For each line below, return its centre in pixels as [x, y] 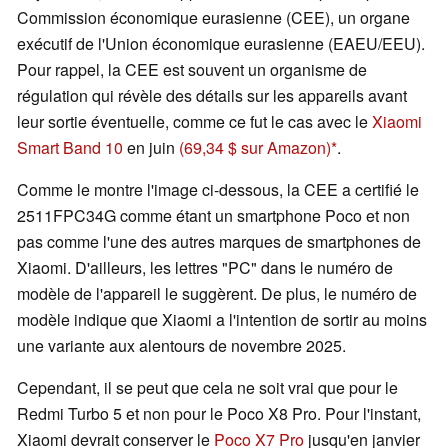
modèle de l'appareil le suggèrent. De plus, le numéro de [217, 294]
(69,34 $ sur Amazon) [255, 148]
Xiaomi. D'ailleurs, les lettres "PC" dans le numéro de [205, 268]
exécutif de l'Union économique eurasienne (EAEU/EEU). [221, 44]
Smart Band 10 [70, 148]
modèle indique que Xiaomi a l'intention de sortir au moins [222, 320]
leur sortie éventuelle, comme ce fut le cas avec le [194, 122]
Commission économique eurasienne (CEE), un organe [213, 18]
